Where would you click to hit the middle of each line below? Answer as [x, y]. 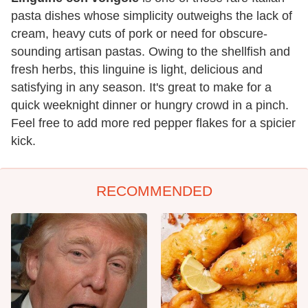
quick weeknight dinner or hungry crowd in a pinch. [150, 105]
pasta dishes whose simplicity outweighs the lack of [152, 15]
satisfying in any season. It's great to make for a [141, 87]
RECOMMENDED [154, 190]
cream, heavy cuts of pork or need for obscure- [139, 33]
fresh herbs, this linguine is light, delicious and [137, 69]
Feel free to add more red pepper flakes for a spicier [153, 123]
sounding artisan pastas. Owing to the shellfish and [151, 51]
